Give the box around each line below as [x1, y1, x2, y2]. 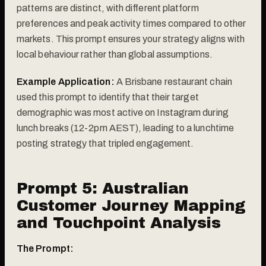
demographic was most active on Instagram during [17, 107, 229, 118]
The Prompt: [17, 243, 74, 254]
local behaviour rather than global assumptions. [17, 49, 213, 59]
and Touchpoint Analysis [17, 214, 221, 231]
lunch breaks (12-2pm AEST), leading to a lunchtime [17, 122, 234, 133]
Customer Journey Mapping [17, 197, 246, 214]
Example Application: [17, 76, 115, 87]
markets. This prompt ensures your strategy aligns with [17, 33, 245, 44]
